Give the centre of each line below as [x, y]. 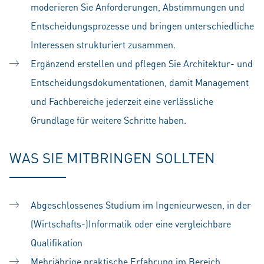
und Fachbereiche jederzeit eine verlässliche [122, 101]
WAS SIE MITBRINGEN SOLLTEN [112, 158]
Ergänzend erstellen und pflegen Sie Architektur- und [142, 63]
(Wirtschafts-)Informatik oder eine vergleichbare [131, 224]
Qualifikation [57, 242]
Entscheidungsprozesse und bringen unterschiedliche [142, 26]
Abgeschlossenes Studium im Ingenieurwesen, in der [141, 205]
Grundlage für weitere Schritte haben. [108, 120]
